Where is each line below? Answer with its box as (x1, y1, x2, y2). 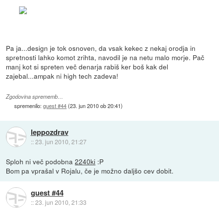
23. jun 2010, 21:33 (35, 197, 87, 206)
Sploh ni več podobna (6, 156, 75, 166)
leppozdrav (30, 126, 68, 137)
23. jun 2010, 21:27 (35, 137, 87, 146)
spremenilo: (14, 101, 44, 109)
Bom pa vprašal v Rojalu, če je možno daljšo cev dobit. (6, 165, 174, 175)
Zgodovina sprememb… (6, 92, 64, 100)
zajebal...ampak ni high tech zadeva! (6, 71, 119, 81)
